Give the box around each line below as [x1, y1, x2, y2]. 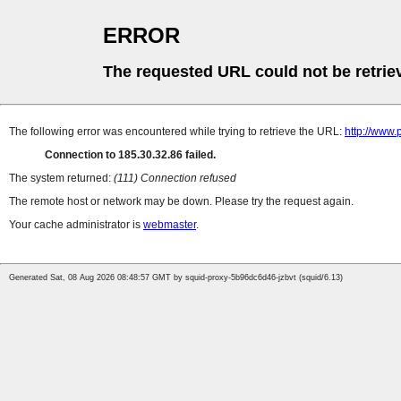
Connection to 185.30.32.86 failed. [45, 149, 216, 162]
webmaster [143, 218, 196, 232]
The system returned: [9, 172, 114, 185]
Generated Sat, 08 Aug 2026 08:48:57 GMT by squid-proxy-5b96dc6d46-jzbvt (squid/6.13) [9, 273, 343, 283]
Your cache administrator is [9, 218, 143, 232]
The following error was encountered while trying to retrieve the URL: [9, 125, 345, 139]
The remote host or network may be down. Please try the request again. [9, 195, 354, 209]
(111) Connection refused [114, 172, 236, 185]
